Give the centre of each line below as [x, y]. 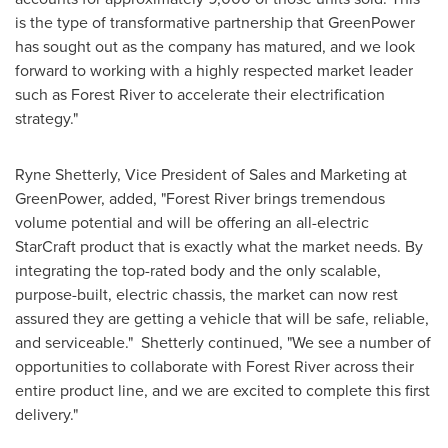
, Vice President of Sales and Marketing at [262, 173]
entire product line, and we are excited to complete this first [222, 389]
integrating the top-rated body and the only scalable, [198, 269]
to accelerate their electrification [270, 93]
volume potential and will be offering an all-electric [192, 221]
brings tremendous [317, 197]
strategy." [46, 117]
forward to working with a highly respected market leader [214, 69]
